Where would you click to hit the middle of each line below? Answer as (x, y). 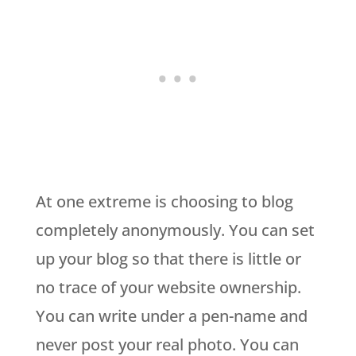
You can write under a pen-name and (171, 315)
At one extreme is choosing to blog (164, 201)
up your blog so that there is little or (168, 258)
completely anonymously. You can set (175, 230)
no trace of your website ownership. (168, 287)
